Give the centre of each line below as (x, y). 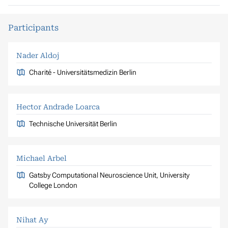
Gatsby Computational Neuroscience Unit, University (109, 175)
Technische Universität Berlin (73, 123)
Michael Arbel (41, 158)
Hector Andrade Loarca (58, 107)
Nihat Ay (32, 220)
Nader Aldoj (38, 55)
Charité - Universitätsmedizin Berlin (82, 72)
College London (53, 185)
